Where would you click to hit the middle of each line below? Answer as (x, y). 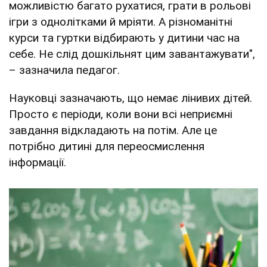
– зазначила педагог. (64, 70)
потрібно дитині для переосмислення (107, 146)
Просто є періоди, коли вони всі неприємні (121, 114)
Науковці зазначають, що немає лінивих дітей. (131, 98)
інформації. (38, 162)
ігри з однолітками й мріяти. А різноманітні (121, 21)
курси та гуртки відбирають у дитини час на (124, 38)
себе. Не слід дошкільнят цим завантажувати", (132, 54)
